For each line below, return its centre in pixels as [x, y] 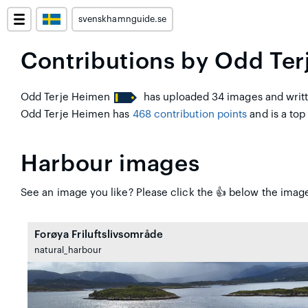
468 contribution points [190, 114]
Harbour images [110, 164]
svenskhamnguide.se [123, 19]
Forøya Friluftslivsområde [99, 235]
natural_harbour [68, 250]
